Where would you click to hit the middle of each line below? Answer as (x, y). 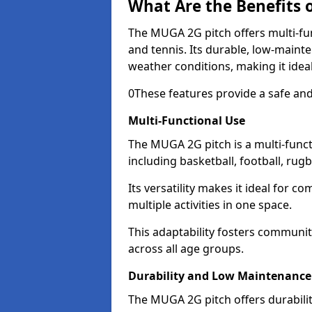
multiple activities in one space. (211, 205)
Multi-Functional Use (187, 120)
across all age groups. (186, 249)
